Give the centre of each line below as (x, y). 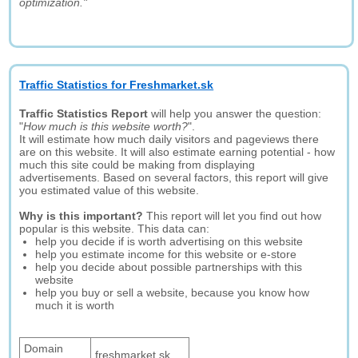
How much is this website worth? (106, 126)
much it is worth (75, 305)
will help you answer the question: (235, 113)
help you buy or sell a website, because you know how (173, 292)
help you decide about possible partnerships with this (169, 267)
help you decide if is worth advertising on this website (169, 241)
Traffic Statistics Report (84, 113)
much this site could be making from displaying (137, 165)
